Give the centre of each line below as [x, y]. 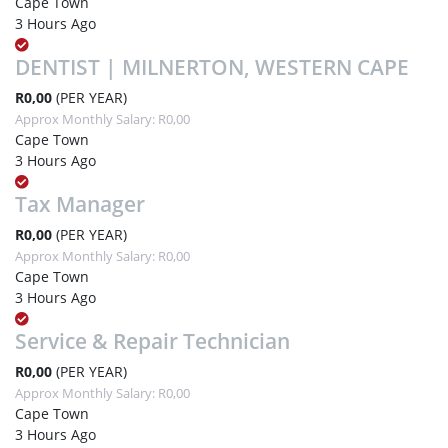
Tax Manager [80, 203]
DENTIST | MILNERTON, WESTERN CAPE [212, 66]
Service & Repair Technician [152, 340]
